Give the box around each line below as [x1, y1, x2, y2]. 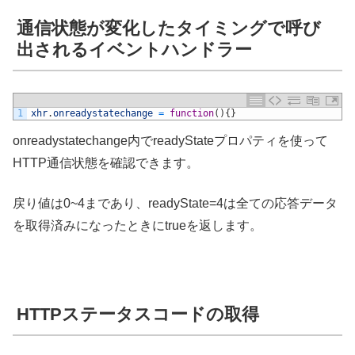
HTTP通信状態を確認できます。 [13, 156, 199, 170]
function [170, 108, 214, 120]
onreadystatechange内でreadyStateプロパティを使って [13, 134, 328, 148]
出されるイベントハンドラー [17, 39, 252, 59]
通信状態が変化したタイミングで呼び [17, 17, 321, 38]
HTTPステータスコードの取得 [17, 304, 259, 325]
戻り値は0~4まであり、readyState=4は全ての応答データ [13, 196, 338, 210]
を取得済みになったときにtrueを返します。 [13, 218, 262, 232]
